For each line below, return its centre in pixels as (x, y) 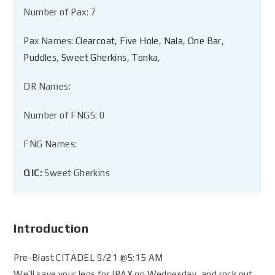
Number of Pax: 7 (60, 12)
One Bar (205, 41)
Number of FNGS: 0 (64, 115)
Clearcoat (95, 41)
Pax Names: (49, 41)
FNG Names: (50, 144)
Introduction (51, 228)
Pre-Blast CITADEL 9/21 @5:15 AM (88, 258)
